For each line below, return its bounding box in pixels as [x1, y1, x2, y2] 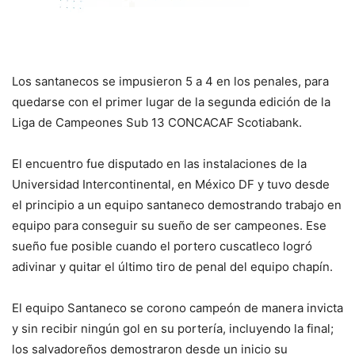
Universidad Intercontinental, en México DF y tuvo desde [12, 177, 333, 193]
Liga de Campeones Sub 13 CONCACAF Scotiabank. [12, 115, 302, 131]
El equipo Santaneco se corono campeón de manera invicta [12, 300, 343, 316]
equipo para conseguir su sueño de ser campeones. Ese [12, 218, 326, 234]
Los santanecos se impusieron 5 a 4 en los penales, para [12, 74, 329, 90]
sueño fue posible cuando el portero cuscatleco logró [12, 239, 312, 254]
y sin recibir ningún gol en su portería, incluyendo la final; [12, 321, 334, 337]
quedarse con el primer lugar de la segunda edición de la [12, 94, 330, 110]
